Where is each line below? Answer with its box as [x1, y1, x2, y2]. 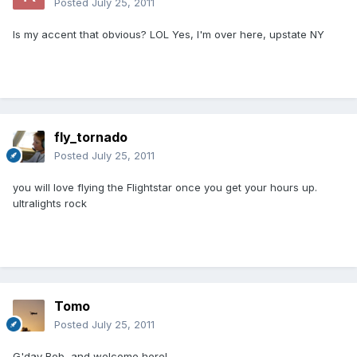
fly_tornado [54, 129, 127, 146]
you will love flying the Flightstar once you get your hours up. [13, 181, 317, 194]
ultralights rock [13, 197, 87, 210]
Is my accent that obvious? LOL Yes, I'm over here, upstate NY [13, 28, 324, 41]
